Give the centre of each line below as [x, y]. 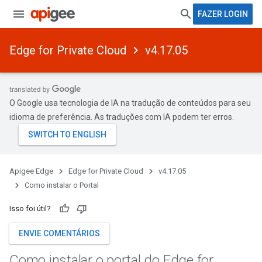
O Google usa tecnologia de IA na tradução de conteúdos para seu [130, 103]
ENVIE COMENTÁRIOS [59, 233]
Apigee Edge [31, 171]
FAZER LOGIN [223, 14]
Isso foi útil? [30, 208]
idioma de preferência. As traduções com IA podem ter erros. [122, 117]
